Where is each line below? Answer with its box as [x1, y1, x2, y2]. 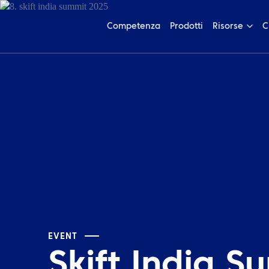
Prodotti [169, 22, 203, 31]
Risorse [212, 22, 243, 31]
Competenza [106, 22, 160, 31]
